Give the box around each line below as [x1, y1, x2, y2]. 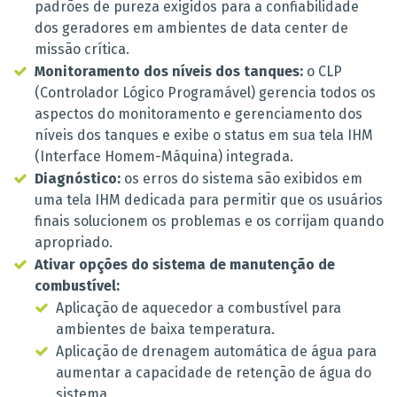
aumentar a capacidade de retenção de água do [56, 364, 371, 382]
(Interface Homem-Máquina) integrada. [35, 148, 293, 166]
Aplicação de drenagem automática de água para [56, 343, 377, 361]
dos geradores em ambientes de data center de [35, 19, 348, 37]
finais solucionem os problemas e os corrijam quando [35, 213, 384, 230]
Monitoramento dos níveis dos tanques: [35, 63, 303, 81]
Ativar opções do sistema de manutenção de [35, 256, 335, 274]
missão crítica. [35, 41, 129, 58]
